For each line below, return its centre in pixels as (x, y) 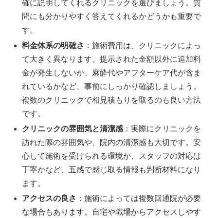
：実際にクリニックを (162, 128)
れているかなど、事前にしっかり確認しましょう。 (112, 86)
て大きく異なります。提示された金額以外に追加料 (112, 59)
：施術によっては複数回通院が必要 (139, 198)
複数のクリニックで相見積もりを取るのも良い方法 (112, 100)
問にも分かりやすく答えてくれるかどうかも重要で (112, 17)
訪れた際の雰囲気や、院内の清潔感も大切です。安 (112, 142)
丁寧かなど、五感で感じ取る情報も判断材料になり (112, 169)
